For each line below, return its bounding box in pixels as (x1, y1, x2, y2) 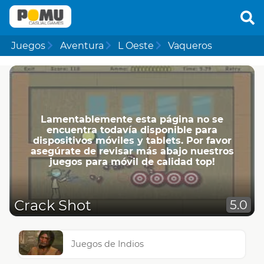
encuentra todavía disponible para (47, 124, 217, 136)
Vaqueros (168, 39, 213, 51)
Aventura (60, 39, 104, 51)
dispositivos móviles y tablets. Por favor (32, 134, 232, 146)
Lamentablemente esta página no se (41, 113, 223, 125)
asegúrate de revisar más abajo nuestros (30, 145, 234, 157)
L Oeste (117, 39, 154, 51)
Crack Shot (14, 197, 91, 214)
